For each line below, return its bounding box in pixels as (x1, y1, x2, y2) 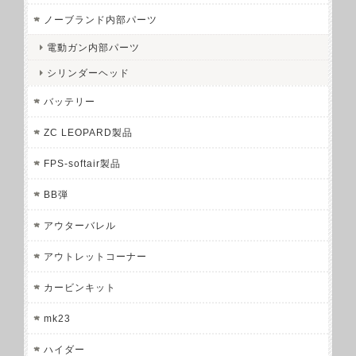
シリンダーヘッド (47, 68, 130, 79)
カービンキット (44, 282, 116, 293)
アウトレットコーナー (44, 251, 147, 262)
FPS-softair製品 (44, 158, 121, 169)
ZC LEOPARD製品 (44, 127, 133, 138)
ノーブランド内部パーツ (44, 14, 157, 25)
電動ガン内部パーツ (47, 42, 140, 53)
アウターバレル (44, 220, 116, 231)
